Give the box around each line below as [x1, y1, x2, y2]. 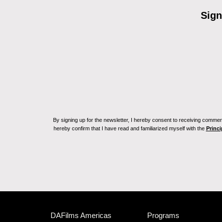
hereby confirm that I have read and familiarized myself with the [53, 125, 206, 131]
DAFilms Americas [51, 211, 111, 220]
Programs [147, 211, 179, 220]
